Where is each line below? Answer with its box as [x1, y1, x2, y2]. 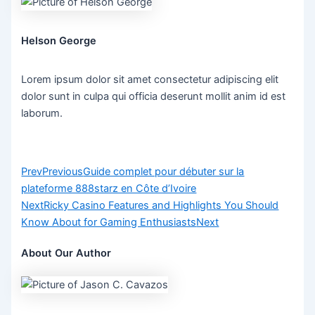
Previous [42, 165, 84, 178]
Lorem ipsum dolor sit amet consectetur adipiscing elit [21, 73, 279, 86]
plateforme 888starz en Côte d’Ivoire [21, 181, 197, 195]
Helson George [21, 34, 97, 48]
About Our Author [21, 247, 112, 260]
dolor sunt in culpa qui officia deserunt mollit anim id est [21, 90, 286, 103]
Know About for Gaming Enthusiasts [21, 215, 197, 229]
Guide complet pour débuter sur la [83, 165, 245, 178]
